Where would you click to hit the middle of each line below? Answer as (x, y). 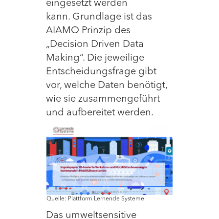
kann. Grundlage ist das (99, 17)
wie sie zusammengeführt (103, 99)
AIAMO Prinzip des (88, 31)
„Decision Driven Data (95, 44)
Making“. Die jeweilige (95, 58)
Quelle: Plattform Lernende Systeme (95, 199)
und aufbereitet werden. (101, 113)
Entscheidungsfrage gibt (101, 72)
